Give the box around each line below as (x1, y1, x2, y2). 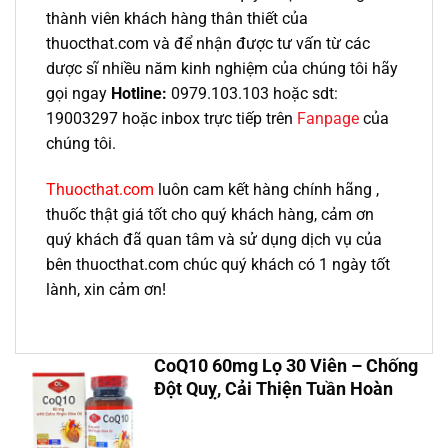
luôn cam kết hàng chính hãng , (154, 179, 379, 199)
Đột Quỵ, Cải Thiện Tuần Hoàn (153, 377, 393, 399)
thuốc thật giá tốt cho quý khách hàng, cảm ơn (46, 204, 374, 224)
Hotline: (111, 83, 167, 103)
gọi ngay (46, 83, 111, 103)
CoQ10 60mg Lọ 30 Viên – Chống (153, 354, 418, 376)
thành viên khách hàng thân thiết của (46, 8, 308, 28)
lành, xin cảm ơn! (46, 279, 166, 299)
